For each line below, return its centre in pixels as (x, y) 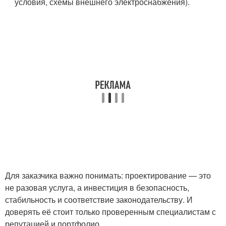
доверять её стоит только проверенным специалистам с (110, 212)
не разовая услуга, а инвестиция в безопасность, (97, 188)
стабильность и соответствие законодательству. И (99, 200)
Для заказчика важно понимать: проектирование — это (108, 176)
